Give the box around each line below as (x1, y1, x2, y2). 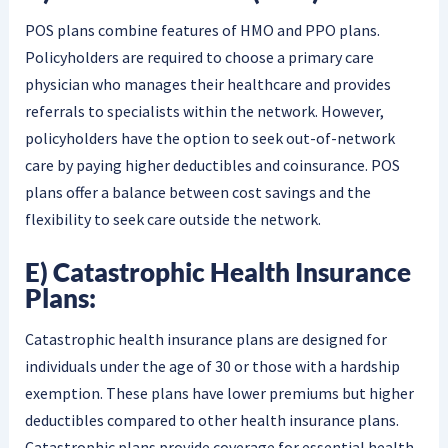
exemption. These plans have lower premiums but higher (24, 382, 414, 403)
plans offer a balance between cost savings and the (24, 182, 371, 203)
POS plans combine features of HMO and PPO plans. (24, 20, 380, 41)
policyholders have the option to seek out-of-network (24, 128, 395, 149)
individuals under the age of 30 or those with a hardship (24, 355, 400, 376)
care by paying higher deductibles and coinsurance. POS (24, 155, 400, 176)
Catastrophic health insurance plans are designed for (24, 328, 387, 349)
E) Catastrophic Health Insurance (24, 256, 411, 289)
